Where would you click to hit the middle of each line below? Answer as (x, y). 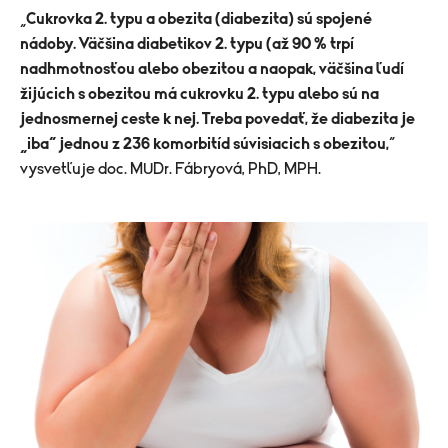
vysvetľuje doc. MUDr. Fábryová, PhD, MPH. (172, 168)
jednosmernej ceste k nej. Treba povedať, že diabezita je (217, 118)
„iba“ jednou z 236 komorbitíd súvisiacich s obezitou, (204, 143)
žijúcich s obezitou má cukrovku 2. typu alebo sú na (199, 93)
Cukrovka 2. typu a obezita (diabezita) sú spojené (199, 18)
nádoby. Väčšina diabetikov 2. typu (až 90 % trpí (187, 43)
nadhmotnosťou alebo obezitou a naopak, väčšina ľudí (212, 68)
